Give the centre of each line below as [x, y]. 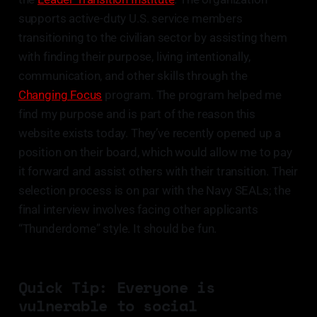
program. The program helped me [192, 95]
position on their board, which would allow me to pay [155, 152]
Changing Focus [60, 95]
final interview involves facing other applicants [138, 210]
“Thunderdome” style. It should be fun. [117, 229]
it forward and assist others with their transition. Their [158, 172]
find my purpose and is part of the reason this [137, 114]
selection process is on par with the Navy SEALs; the [154, 191]
